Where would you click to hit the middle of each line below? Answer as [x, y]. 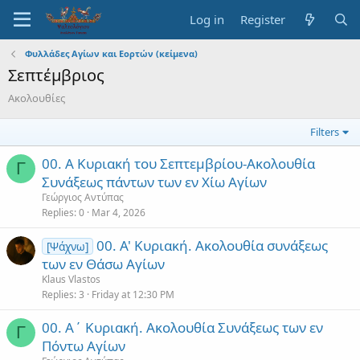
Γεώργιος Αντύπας [83, 197]
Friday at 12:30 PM [133, 295]
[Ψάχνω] [67, 246]
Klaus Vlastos [71, 279]
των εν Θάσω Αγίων [103, 264]
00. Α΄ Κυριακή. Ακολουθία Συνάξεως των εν [182, 327]
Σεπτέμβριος [56, 75]
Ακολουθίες [37, 98]
